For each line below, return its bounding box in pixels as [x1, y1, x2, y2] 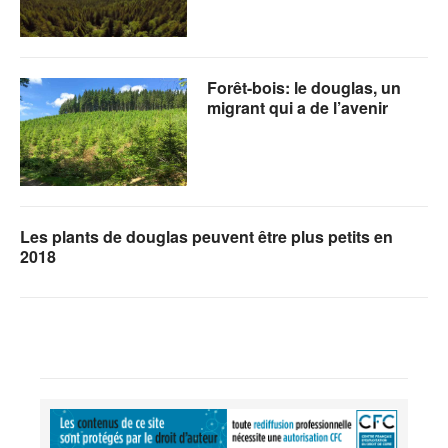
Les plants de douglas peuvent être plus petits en [20, 225, 393, 249]
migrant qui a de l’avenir [207, 96, 389, 120]
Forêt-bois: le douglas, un [207, 76, 402, 100]
